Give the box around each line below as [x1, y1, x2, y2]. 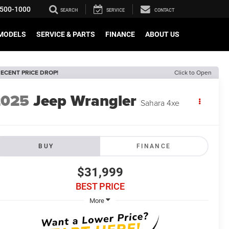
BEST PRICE [75, 181, 125, 192]
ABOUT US [145, 30, 179, 39]
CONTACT [154, 8, 174, 13]
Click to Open [174, 68, 212, 77]
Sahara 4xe [141, 97, 180, 109]
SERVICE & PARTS [36, 30, 95, 39]
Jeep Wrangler [33, 89, 137, 112]
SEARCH [60, 8, 78, 13]
